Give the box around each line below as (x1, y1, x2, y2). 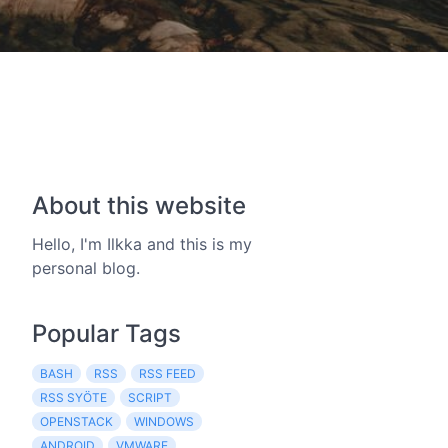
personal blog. (32, 258, 140, 278)
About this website (32, 191, 246, 220)
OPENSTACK (40, 414, 113, 429)
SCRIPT (128, 390, 172, 405)
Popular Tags (32, 319, 181, 348)
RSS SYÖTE (40, 390, 107, 405)
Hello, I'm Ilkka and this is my (32, 234, 252, 254)
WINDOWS (134, 414, 194, 429)
